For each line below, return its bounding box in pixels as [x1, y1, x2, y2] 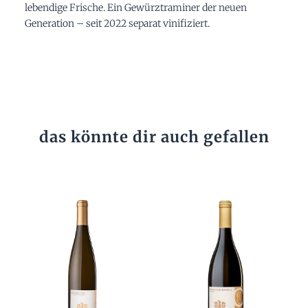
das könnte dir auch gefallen [38, 127, 269, 147]
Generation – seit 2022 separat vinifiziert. [24, 17, 210, 30]
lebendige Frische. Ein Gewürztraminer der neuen [24, 1, 247, 14]
